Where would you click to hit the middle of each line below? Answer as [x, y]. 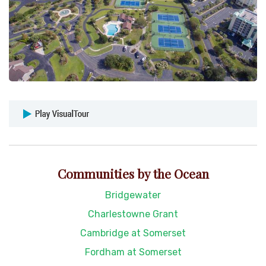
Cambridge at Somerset [133, 233]
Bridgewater [133, 195]
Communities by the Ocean [133, 173]
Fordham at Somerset [133, 252]
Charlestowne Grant [133, 214]
